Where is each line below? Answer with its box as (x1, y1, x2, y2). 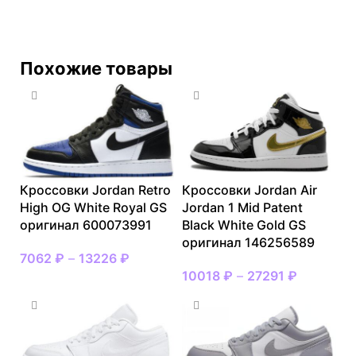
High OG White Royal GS (20, 199, 167, 215)
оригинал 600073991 (20, 216, 152, 233)
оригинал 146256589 (182, 234, 315, 250)
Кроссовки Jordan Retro (20, 181, 171, 198)
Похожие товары (20, 57, 172, 79)
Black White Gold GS (182, 216, 306, 233)
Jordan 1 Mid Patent (182, 199, 303, 215)
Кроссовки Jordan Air (182, 181, 317, 198)
